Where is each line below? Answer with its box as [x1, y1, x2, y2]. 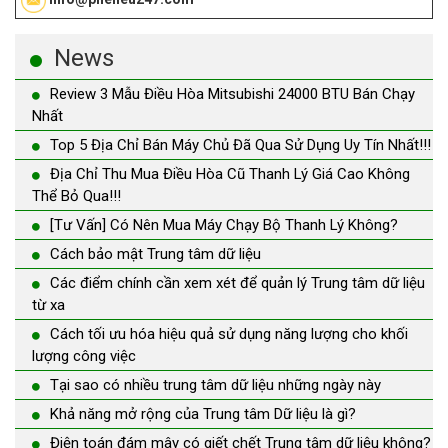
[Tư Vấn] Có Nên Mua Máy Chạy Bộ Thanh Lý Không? [50, 215, 398, 234]
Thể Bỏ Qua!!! [32, 186, 121, 205]
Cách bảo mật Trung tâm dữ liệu [50, 244, 261, 263]
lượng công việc [32, 346, 136, 365]
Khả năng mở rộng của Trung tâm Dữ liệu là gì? [50, 404, 356, 423]
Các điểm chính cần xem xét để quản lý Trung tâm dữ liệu [50, 273, 425, 292]
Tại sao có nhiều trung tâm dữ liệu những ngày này [50, 375, 381, 394]
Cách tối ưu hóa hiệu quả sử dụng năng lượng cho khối [50, 324, 408, 343]
